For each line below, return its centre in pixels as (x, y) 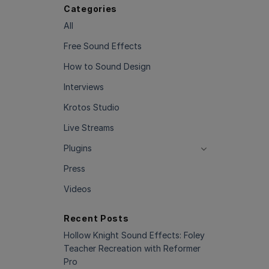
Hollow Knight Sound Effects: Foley (134, 235)
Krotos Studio (92, 107)
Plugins (78, 148)
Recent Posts (96, 218)
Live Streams (89, 128)
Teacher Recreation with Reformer (132, 248)
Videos (77, 189)
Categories (90, 9)
